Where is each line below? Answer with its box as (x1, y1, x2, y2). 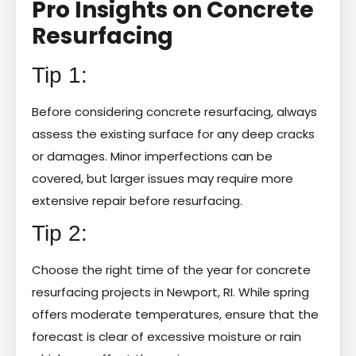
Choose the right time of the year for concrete (32, 261, 311, 278)
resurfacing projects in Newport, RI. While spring (32, 283, 309, 300)
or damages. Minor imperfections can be (32, 147, 273, 164)
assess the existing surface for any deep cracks (32, 125, 315, 142)
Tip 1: (32, 62, 87, 87)
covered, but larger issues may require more (32, 169, 293, 187)
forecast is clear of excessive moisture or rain (32, 327, 301, 345)
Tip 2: (32, 220, 87, 246)
